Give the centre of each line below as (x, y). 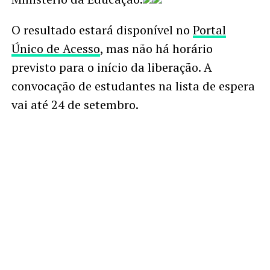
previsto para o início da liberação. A (111, 67)
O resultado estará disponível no (102, 30)
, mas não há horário (156, 48)
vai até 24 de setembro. (75, 104)
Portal (209, 30)
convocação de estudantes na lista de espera (133, 86)
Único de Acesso (55, 48)
